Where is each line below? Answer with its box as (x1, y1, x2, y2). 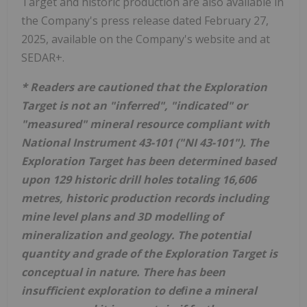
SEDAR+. (21, 49, 64, 65)
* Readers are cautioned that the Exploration (21, 79, 267, 95)
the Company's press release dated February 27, (21, 12, 269, 28)
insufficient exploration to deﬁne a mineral (21, 282, 257, 298)
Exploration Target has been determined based (21, 153, 276, 169)
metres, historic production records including (21, 190, 269, 206)
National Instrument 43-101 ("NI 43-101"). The (21, 134, 269, 150)
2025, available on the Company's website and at (21, 31, 270, 47)
